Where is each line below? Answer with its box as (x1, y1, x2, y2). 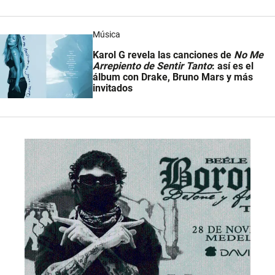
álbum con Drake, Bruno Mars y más (93, 71, 254, 83)
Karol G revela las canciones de (93, 49, 234, 61)
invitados (93, 82, 133, 95)
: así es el (212, 60, 254, 72)
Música (93, 29, 121, 39)
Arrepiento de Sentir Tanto (93, 60, 212, 72)
